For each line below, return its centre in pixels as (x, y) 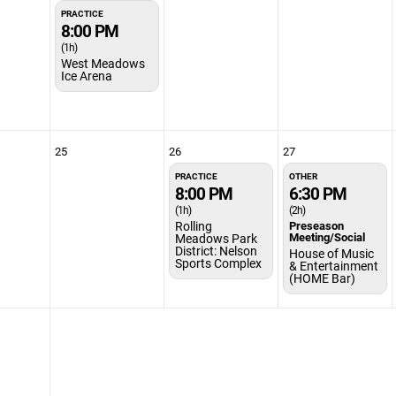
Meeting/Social (327, 237)
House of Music (331, 253)
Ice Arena (86, 76)
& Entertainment (333, 266)
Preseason (316, 225)
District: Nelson (216, 251)
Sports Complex (218, 263)
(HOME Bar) (322, 278)
